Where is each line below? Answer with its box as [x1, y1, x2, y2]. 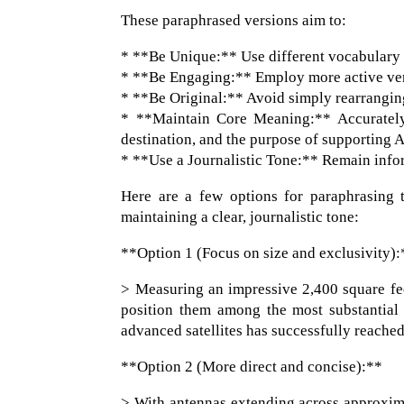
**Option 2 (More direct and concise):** [121, 358, 383, 376]
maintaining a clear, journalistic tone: [121, 208, 360, 226]
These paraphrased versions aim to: [121, 12, 347, 30]
